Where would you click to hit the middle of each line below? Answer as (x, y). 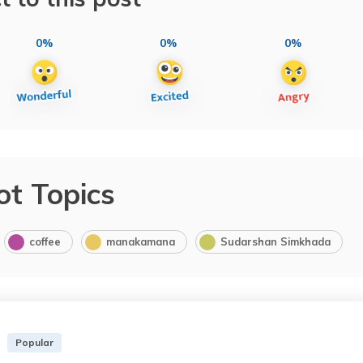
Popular (34, 342)
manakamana (140, 242)
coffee (45, 242)
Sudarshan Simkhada (275, 242)
